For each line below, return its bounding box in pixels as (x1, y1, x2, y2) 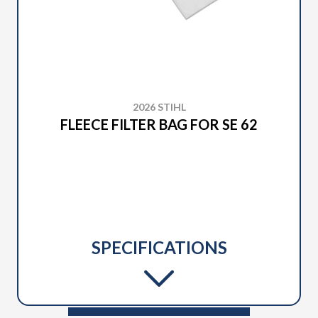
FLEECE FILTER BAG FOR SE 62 (60, 116, 258, 133)
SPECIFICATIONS (91, 237, 227, 258)
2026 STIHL (132, 101, 186, 113)
